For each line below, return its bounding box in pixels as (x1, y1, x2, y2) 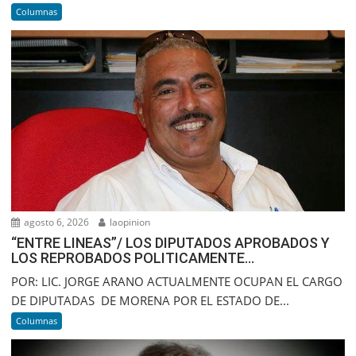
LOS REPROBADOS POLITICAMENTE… (11, 249, 255, 266)
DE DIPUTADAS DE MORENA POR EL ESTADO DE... (11, 292, 290, 308)
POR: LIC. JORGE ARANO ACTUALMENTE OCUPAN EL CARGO (11, 273, 343, 289)
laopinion (107, 215, 151, 229)
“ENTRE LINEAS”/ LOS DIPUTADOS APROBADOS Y (11, 234, 331, 251)
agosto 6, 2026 (21, 215, 90, 229)
